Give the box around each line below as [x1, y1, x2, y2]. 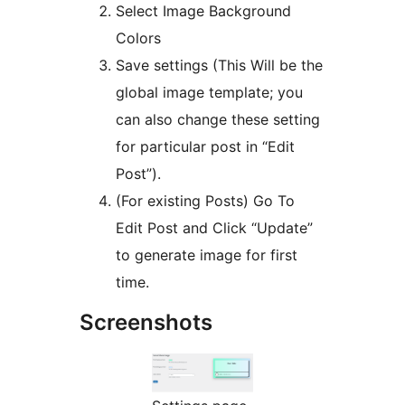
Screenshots [80, 309, 212, 336]
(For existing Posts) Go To [116, 192, 295, 211]
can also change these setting [116, 110, 320, 129]
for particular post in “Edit [116, 137, 295, 156]
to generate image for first [116, 246, 297, 265]
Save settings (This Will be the [116, 56, 323, 75]
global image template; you [116, 83, 303, 102]
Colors [116, 29, 161, 48]
